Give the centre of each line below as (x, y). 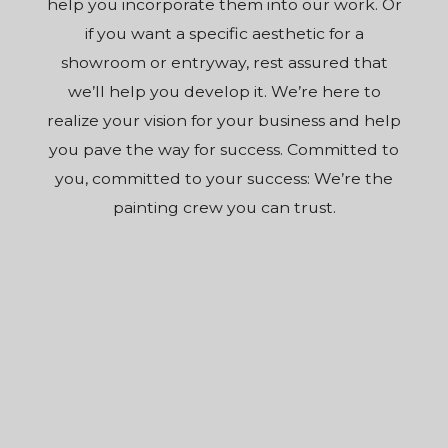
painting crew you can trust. (224, 208)
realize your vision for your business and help (224, 121)
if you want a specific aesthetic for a (224, 34)
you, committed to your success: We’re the (224, 179)
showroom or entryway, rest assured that (224, 63)
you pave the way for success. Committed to (224, 150)
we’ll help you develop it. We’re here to (224, 92)
